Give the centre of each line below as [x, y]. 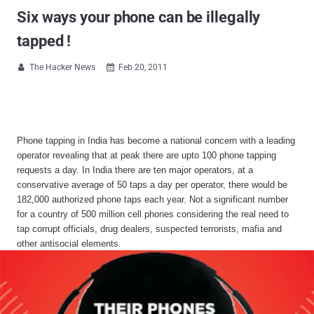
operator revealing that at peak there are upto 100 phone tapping [146, 155]
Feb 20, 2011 [143, 67]
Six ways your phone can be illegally [139, 17]
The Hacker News [62, 67]
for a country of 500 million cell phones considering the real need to [153, 214]
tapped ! [44, 41]
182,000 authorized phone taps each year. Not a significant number [152, 199]
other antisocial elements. [69, 244]
